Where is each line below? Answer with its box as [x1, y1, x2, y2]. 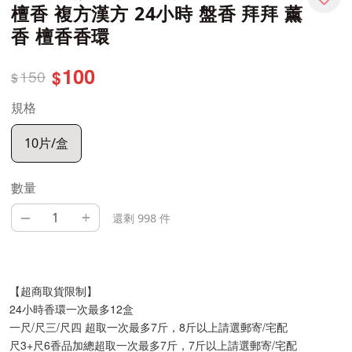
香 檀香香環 [11, 24, 111, 49]
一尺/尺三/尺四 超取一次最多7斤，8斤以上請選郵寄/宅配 [9, 319, 288, 335]
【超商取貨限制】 [9, 283, 97, 299]
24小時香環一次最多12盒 [9, 301, 134, 317]
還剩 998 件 [112, 211, 171, 226]
